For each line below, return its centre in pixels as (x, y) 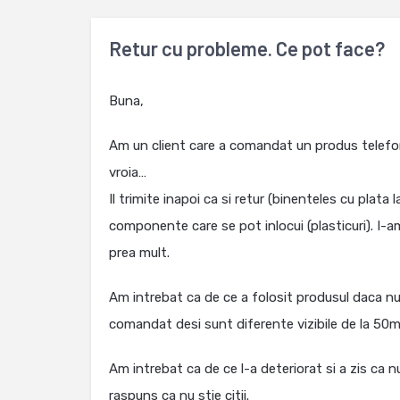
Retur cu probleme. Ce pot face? (247, 48)
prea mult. (139, 253)
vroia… (128, 172)
